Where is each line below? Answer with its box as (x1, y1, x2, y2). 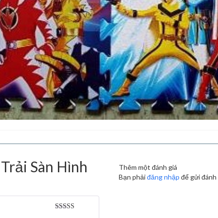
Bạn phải (119, 173, 147, 182)
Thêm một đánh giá (119, 163, 177, 172)
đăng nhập (147, 173, 180, 182)
